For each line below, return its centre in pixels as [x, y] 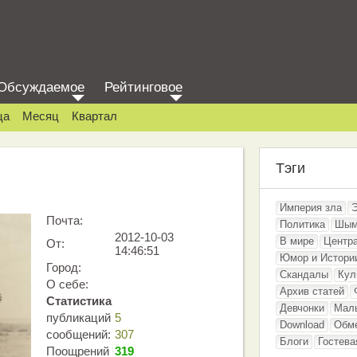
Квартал [94, 116]
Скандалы [304, 275]
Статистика [79, 301]
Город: [64, 267]
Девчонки [302, 308]
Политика [302, 224]
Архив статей [312, 291]
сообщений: [78, 334]
